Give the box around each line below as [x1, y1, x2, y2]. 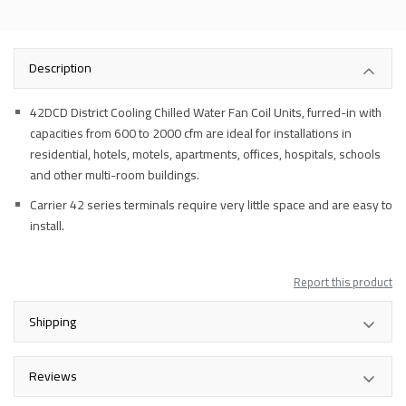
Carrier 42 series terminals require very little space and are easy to [30, 193, 392, 217]
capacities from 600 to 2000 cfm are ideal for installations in [30, 121, 352, 146]
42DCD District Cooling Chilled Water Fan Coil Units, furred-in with [30, 101, 382, 125]
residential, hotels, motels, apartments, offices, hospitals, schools [30, 142, 381, 167]
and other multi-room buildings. [30, 163, 199, 188]
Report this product [294, 271, 392, 294]
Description [29, 56, 92, 81]
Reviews [29, 363, 77, 388]
